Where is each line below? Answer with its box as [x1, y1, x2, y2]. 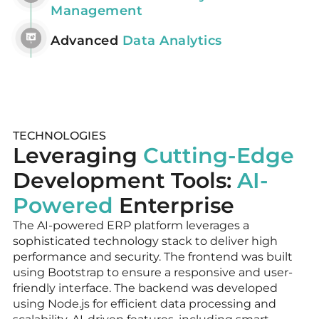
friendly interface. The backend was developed [13, 281, 278, 295]
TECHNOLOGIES [13, 128, 106, 142]
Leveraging [13, 142, 143, 169]
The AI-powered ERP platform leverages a [13, 218, 249, 232]
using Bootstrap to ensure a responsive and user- [13, 265, 293, 279]
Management [51, 2, 142, 19]
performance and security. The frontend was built [13, 249, 293, 263]
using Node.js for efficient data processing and [13, 296, 276, 310]
